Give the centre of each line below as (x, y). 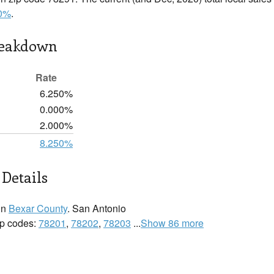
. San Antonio (97, 208)
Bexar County (38, 208)
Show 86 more (172, 223)
